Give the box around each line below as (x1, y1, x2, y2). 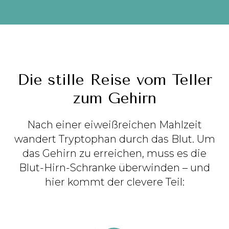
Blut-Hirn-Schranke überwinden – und (19, 162, 210, 174)
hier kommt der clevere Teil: (44, 176, 185, 189)
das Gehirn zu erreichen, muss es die (22, 147, 207, 160)
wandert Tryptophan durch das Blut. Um (14, 133, 215, 146)
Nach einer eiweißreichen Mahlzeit (27, 119, 202, 131)
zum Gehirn (73, 89, 156, 108)
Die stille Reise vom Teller (17, 71, 212, 89)
